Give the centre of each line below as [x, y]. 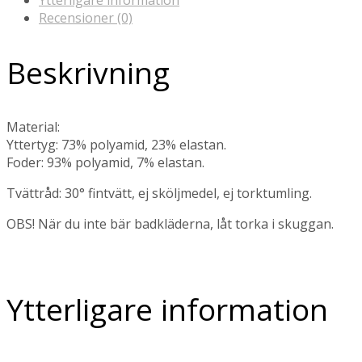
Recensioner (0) [86, 18]
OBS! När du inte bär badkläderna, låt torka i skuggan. [170, 223]
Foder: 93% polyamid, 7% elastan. [105, 162]
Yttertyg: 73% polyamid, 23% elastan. [116, 144]
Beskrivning [88, 72]
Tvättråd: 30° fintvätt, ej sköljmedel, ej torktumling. [159, 193]
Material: [33, 126]
